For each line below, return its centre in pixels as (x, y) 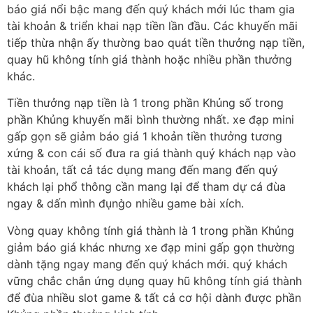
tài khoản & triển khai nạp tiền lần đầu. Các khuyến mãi (152, 26)
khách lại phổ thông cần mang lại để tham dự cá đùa (146, 187)
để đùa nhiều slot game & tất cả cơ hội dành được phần (154, 297)
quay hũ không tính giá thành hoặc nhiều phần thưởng (150, 59)
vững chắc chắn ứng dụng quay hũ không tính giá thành (154, 281)
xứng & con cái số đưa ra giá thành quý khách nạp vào (152, 153)
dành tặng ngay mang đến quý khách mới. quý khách (147, 264)
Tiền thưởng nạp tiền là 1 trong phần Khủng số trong (145, 103)
